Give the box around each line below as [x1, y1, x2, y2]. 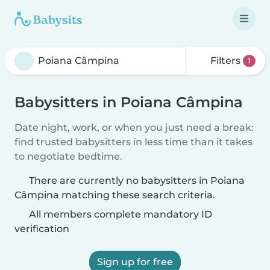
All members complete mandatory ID [27, 209, 212, 220]
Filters [208, 55, 243, 66]
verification [14, 223, 69, 234]
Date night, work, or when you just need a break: [14, 122, 254, 133]
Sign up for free [97, 256, 173, 268]
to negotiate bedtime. [14, 151, 122, 162]
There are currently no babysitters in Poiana [29, 175, 245, 186]
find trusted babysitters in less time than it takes [14, 136, 253, 148]
